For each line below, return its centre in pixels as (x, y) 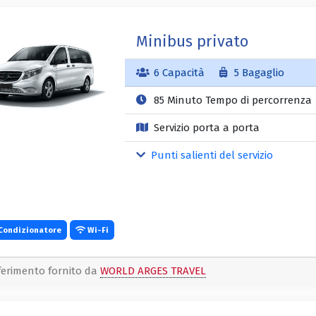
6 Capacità (179, 73)
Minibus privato (192, 42)
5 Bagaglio (258, 73)
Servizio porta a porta (205, 128)
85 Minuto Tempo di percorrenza (231, 101)
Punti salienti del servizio (211, 156)
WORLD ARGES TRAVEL (153, 271)
